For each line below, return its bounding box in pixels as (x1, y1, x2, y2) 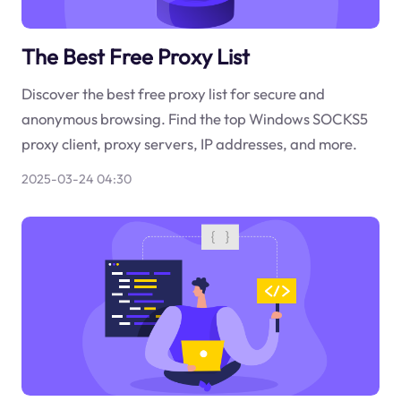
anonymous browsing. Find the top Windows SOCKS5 (21, 108, 368, 128)
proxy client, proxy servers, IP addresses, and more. (21, 133, 357, 153)
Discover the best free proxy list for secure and (21, 83, 325, 103)
